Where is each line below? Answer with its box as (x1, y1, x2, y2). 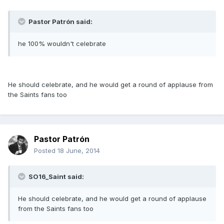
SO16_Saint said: (27, 172, 84, 181)
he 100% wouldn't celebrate (18, 39, 106, 48)
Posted (34, 146, 57, 155)
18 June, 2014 (57, 146, 100, 155)
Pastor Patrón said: (27, 17, 92, 26)
